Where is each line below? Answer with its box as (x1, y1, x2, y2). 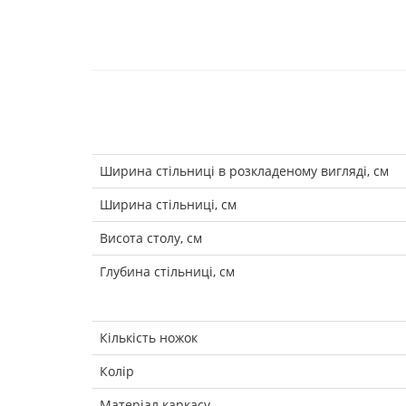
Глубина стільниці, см (100, 262, 235, 280)
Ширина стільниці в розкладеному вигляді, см (100, 161, 389, 179)
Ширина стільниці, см (100, 195, 237, 213)
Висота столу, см (100, 228, 202, 246)
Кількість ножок (100, 328, 198, 346)
